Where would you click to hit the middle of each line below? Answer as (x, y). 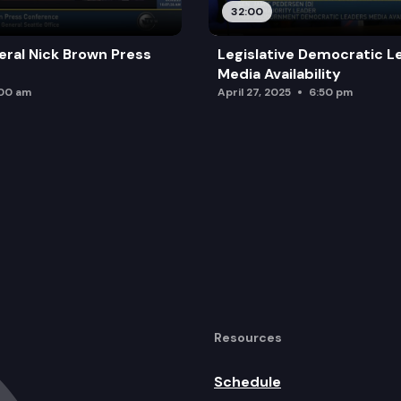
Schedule (247, 381)
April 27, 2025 (254, 92)
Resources (248, 337)
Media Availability (279, 73)
